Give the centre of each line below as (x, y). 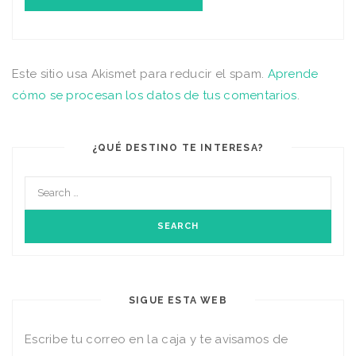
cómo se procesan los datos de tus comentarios (155, 96)
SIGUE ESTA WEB (178, 301)
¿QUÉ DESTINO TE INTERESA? (178, 148)
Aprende (293, 74)
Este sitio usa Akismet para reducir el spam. (140, 74)
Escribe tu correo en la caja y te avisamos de (157, 340)
